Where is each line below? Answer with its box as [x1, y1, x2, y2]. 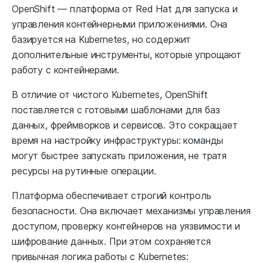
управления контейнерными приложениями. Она [12, 18, 228, 31]
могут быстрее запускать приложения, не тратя [12, 150, 227, 162]
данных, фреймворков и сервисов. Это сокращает [12, 119, 238, 131]
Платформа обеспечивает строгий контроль [12, 190, 211, 202]
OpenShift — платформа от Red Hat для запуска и [12, 3, 238, 15]
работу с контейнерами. [12, 64, 119, 76]
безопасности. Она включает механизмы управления [12, 205, 251, 217]
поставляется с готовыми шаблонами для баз [12, 104, 220, 116]
